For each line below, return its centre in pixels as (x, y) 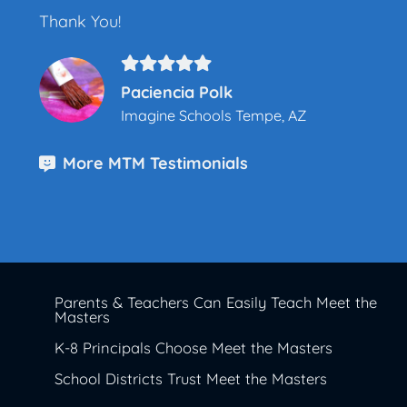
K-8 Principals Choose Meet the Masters (194, 347)
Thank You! (80, 22)
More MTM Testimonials (155, 163)
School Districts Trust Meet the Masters (191, 378)
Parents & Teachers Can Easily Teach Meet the (216, 302)
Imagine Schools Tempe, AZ (214, 115)
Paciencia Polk (177, 92)
